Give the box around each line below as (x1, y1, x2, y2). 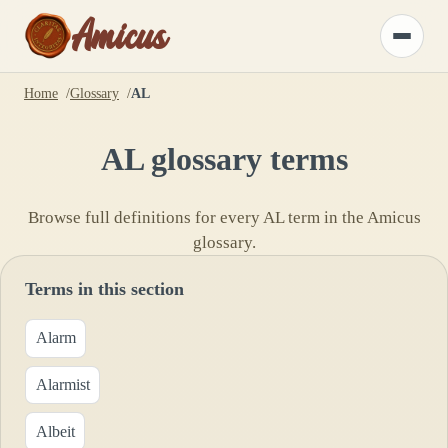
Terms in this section (25, 278, 184, 299)
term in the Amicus (283, 207, 421, 227)
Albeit (35, 422, 75, 440)
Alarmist (35, 376, 90, 394)
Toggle (400, 34, 439, 50)
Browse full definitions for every (27, 207, 263, 227)
